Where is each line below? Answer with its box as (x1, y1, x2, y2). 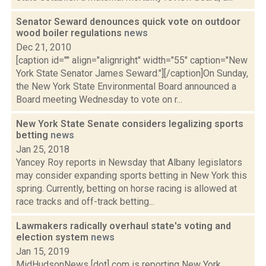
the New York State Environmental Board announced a (16, 81, 236, 92)
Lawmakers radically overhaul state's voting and (16, 220, 231, 232)
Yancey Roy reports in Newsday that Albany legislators (16, 157, 242, 168)
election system (16, 232, 91, 243)
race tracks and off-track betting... (16, 196, 154, 207)
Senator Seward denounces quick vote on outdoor (16, 16, 240, 27)
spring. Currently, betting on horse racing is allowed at (16, 183, 237, 194)
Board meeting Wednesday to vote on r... (16, 94, 182, 105)
